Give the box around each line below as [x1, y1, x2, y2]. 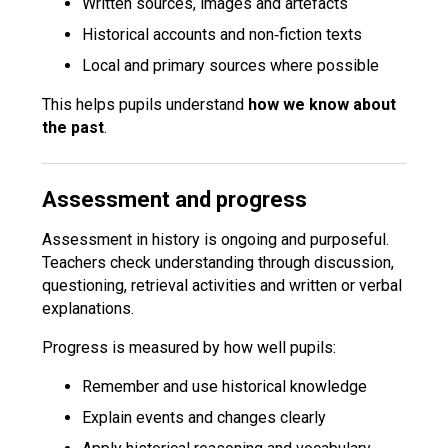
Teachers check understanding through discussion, [42, 253, 395, 272]
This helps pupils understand [42, 95, 249, 114]
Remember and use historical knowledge [82, 377, 368, 396]
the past [42, 118, 105, 137]
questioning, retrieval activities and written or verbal [42, 276, 403, 295]
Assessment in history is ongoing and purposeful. [42, 230, 390, 249]
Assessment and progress [42, 187, 308, 212]
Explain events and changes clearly [82, 408, 327, 427]
